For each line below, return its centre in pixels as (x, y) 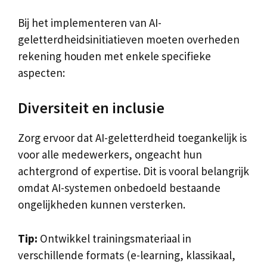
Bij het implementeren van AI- (90, 22)
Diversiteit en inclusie (91, 108)
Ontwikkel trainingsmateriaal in (114, 238)
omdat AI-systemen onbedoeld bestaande (119, 188)
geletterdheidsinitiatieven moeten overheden (129, 39)
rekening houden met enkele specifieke (114, 56)
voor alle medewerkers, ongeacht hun (110, 154)
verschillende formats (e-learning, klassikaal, (127, 255)
